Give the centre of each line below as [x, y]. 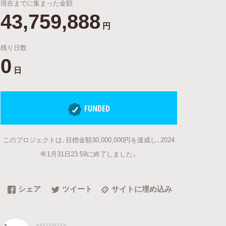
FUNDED [97, 108]
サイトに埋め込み [142, 188]
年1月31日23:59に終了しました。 [89, 153]
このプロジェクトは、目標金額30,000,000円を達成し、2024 [89, 139]
